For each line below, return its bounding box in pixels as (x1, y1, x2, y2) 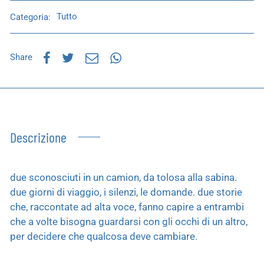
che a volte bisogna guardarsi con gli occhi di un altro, (10, 215, 247, 227)
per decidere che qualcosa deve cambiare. (10, 230, 197, 242)
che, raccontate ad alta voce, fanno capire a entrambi (10, 200, 244, 213)
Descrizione (10, 128, 67, 146)
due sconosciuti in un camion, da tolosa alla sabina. (10, 171, 237, 183)
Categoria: (10, 11, 53, 22)
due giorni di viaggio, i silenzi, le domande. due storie (10, 186, 242, 198)
